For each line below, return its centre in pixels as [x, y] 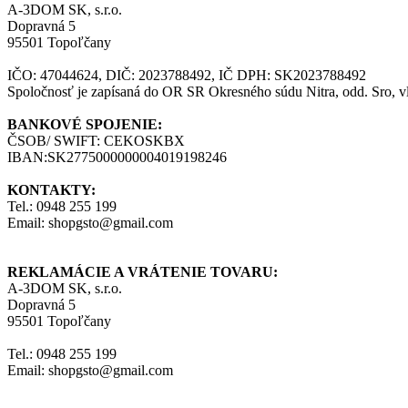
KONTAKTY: [51, 190]
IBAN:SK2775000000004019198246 [117, 158]
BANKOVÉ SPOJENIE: [85, 125]
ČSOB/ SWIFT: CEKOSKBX [96, 141]
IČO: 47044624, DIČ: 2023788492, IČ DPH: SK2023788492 [187, 76]
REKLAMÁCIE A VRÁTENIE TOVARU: [143, 272]
